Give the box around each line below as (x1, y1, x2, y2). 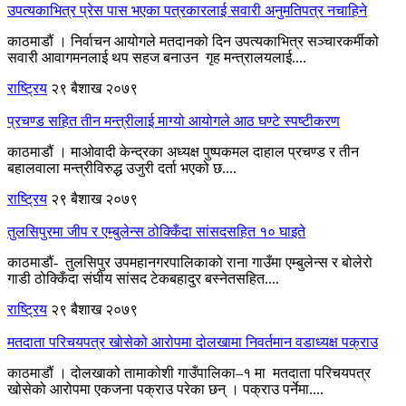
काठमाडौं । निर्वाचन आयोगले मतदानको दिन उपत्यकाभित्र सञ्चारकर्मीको (7, 33, 379, 49)
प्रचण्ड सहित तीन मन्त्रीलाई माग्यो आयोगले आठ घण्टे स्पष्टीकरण (7, 112, 340, 129)
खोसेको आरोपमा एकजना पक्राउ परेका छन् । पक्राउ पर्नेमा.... (7, 381, 324, 397)
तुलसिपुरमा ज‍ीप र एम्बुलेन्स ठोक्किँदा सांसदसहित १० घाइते (7, 223, 305, 239)
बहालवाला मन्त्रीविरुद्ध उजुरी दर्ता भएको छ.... (7, 159, 237, 176)
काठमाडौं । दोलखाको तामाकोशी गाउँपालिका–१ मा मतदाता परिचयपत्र (7, 364, 371, 381)
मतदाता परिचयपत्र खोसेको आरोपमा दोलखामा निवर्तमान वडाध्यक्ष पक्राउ (7, 333, 378, 350)
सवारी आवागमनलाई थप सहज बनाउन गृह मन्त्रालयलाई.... (7, 49, 306, 65)
